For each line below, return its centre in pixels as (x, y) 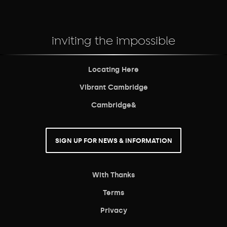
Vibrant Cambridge (113, 88)
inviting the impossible (113, 41)
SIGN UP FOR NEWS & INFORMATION (113, 140)
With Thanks (113, 175)
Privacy (113, 210)
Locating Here (113, 70)
